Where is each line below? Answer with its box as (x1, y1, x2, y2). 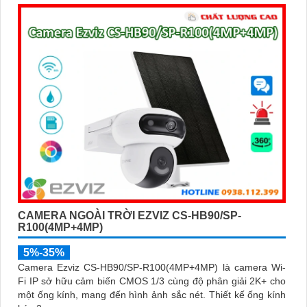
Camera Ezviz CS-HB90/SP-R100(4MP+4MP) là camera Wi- (18, 262, 286, 273)
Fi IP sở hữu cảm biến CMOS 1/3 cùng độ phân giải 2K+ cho (18, 275, 286, 287)
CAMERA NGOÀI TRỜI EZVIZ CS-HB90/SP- (18, 210, 241, 222)
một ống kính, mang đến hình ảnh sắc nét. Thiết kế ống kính (18, 289, 209, 301)
